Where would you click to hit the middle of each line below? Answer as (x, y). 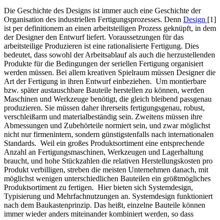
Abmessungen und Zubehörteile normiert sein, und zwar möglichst (107, 125)
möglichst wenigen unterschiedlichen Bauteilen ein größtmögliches (107, 178)
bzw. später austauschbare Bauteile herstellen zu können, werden (104, 90)
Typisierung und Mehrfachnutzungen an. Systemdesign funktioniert (108, 196)
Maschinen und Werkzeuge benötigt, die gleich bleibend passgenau (108, 99)
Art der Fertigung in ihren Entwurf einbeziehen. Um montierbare (105, 81)
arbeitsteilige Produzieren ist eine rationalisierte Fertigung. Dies (101, 46)
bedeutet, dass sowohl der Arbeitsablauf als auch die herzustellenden (110, 55)
